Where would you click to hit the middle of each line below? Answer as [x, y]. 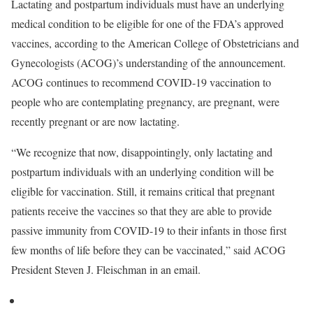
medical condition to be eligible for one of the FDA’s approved [147, 23]
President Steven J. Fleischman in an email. [106, 269]
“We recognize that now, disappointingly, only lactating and [142, 152]
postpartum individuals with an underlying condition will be [143, 171]
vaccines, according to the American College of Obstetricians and [155, 43]
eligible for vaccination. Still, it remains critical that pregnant [143, 191]
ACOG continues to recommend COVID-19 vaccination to [141, 82]
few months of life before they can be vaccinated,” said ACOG [148, 249]
